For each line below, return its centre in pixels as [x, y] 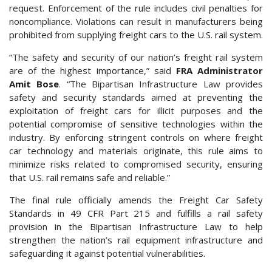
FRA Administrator [219, 71]
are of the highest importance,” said [93, 71]
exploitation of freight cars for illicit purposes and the [136, 111]
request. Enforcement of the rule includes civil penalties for [136, 8]
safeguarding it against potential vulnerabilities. [108, 253]
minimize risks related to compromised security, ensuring [136, 164]
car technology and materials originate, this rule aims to [136, 151]
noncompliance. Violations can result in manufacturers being [136, 22]
